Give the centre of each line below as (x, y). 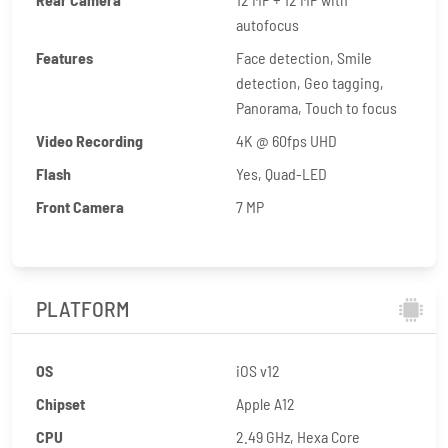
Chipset (60, 403)
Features (64, 57)
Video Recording (89, 140)
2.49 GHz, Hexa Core (298, 436)
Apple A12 (265, 403)
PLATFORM (83, 308)
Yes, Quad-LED (281, 173)
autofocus (267, 24)
